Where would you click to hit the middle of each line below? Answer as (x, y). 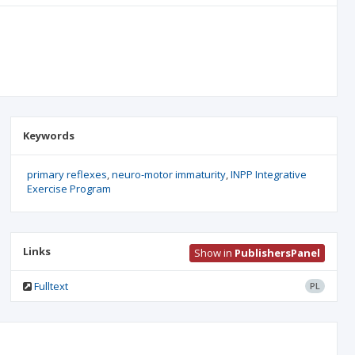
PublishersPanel (277, 253)
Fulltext (51, 286)
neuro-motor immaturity (168, 174)
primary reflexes (67, 174)
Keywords (48, 136)
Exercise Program (69, 189)
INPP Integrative (268, 174)
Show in (214, 253)
